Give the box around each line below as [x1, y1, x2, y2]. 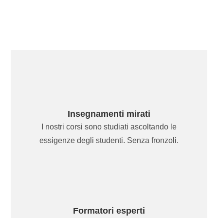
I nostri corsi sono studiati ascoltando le [41, 123, 177, 131]
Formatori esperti [73, 206, 145, 216]
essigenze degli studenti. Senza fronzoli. [39, 136, 179, 145]
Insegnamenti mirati [68, 109, 150, 119]
